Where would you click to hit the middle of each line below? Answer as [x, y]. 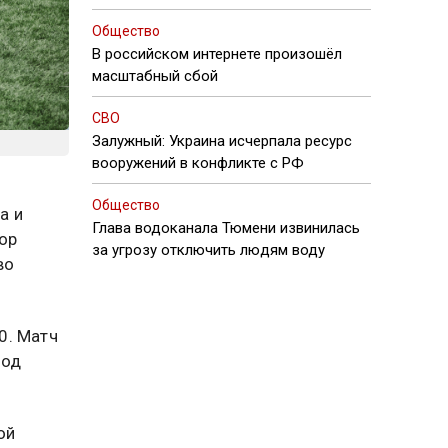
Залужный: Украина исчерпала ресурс [222, 141]
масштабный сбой [155, 76]
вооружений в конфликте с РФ [198, 163]
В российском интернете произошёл [217, 54]
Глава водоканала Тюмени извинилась [226, 228]
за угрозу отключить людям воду [208, 250]
